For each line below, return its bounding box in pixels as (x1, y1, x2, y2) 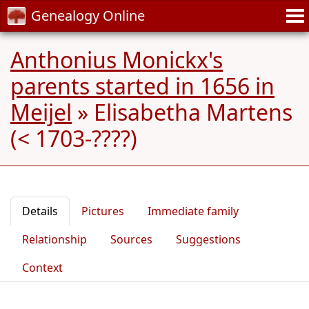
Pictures (81, 203, 124, 219)
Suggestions (176, 232, 241, 247)
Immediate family (148, 203, 239, 219)
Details (22, 203, 58, 219)
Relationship (22, 232, 87, 247)
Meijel (10, 97, 72, 127)
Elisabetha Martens (94, 97, 292, 127)
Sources (110, 232, 152, 247)
